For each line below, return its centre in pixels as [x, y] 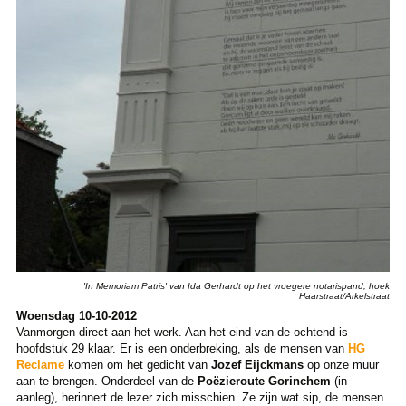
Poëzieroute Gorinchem [266, 381]
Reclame [40, 364]
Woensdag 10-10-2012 [76, 315]
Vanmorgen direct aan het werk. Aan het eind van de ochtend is [182, 332]
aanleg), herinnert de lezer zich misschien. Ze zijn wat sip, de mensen [199, 397]
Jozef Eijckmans [257, 364]
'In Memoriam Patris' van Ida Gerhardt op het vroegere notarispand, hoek [237, 285]
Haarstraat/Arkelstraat [345, 295]
